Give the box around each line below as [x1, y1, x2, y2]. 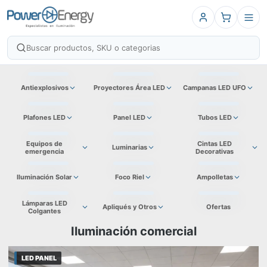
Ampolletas [196, 173, 233, 181]
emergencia [25, 147, 64, 156]
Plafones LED [23, 113, 66, 122]
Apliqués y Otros [102, 203, 157, 211]
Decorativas [195, 147, 234, 156]
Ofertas [206, 203, 231, 211]
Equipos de [26, 139, 63, 148]
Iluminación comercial [70, 224, 197, 238]
